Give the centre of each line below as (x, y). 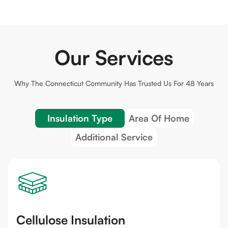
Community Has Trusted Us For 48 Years (149, 83)
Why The (30, 83)
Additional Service (114, 137)
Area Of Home (159, 118)
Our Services (114, 58)
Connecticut (64, 83)
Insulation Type (80, 118)
